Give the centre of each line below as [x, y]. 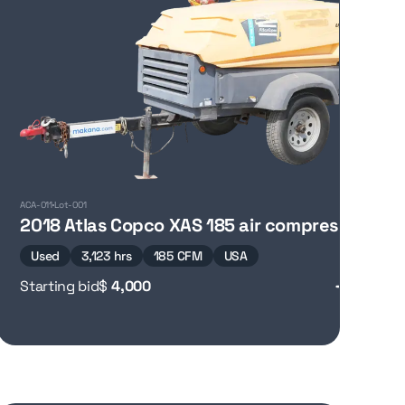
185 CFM [178, 256]
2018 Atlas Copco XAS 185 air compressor [192, 225]
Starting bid [60, 286]
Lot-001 [70, 205]
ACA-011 [36, 205]
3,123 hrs [107, 256]
